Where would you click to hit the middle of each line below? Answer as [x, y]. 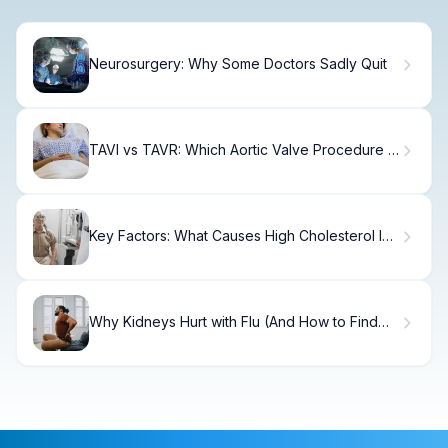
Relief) [111, 339]
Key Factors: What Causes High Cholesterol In [239, 236]
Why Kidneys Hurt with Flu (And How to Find [233, 322]
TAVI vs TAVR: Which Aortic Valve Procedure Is [243, 150]
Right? [109, 167]
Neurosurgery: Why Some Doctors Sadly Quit [238, 64]
